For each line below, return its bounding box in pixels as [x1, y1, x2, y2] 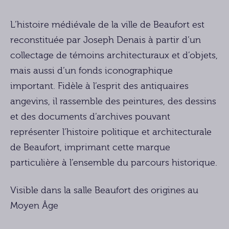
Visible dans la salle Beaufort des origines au [10, 185, 198, 196]
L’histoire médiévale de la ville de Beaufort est [10, 19, 204, 31]
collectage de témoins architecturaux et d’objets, [10, 50, 218, 61]
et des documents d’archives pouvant [10, 111, 170, 123]
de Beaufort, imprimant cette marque [10, 142, 170, 153]
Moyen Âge [10, 200, 58, 212]
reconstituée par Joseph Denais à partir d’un [10, 35, 201, 46]
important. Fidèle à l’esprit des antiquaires [10, 81, 189, 92]
